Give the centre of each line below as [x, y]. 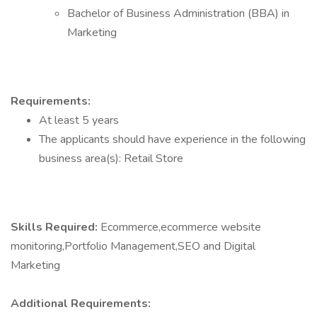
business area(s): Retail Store [111, 158]
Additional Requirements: [81, 304]
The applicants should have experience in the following [172, 139]
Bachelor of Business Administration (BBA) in [178, 13]
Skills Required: [56, 227]
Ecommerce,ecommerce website [181, 227]
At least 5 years [79, 120]
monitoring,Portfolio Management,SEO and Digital [133, 246]
